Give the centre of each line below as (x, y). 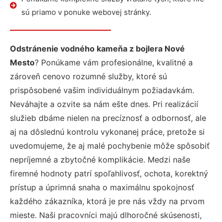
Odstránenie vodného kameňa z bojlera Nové (97, 49)
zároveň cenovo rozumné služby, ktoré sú (88, 76)
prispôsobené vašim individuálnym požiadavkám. (102, 90)
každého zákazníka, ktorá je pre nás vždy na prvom (107, 201)
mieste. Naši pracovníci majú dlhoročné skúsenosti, (106, 215)
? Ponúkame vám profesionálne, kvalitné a (114, 62)
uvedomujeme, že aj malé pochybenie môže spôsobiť (110, 146)
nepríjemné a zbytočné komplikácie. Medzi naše (100, 160)
